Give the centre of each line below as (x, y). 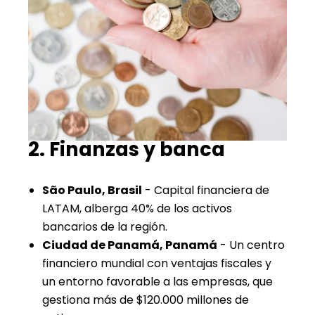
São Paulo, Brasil (92, 191)
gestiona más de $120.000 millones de (146, 300)
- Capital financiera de (206, 191)
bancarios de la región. (105, 227)
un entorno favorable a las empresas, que (157, 282)
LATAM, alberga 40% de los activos (137, 209)
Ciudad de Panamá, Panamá (130, 245)
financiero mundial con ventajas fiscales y (157, 264)
